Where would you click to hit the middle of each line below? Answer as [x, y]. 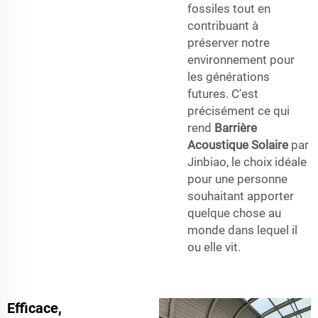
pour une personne [237, 179]
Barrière [236, 127]
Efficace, [34, 308]
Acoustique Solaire [239, 144]
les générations [229, 76]
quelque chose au [234, 213]
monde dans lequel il [242, 230]
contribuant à [223, 25]
